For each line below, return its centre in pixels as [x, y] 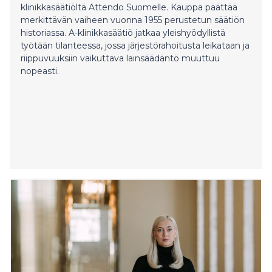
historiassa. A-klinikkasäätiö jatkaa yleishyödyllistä [123, 32]
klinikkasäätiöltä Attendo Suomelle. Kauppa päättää [129, 7]
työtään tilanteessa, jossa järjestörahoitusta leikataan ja [135, 45]
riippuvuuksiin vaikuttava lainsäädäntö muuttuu [120, 58]
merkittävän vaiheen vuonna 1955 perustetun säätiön [133, 20]
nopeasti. [40, 71]
